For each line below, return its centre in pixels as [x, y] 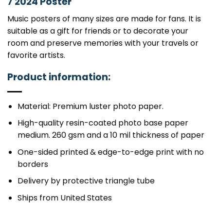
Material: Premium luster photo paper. [90, 106]
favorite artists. [36, 55]
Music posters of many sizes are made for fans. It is [104, 18]
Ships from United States [64, 198]
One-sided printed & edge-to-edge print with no [110, 152]
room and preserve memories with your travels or [103, 43]
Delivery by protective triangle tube [86, 181]
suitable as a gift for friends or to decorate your [98, 31]
